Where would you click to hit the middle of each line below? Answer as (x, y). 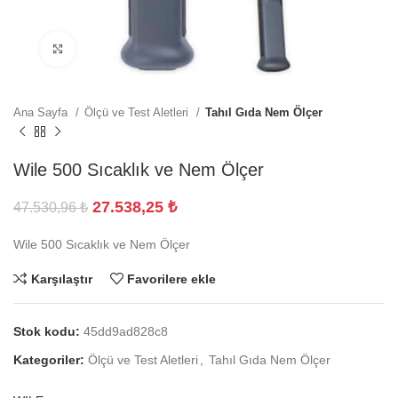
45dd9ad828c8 (126, 331)
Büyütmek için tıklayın (137, 48)
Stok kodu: (48, 331)
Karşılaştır (61, 279)
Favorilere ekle (172, 279)
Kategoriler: (49, 360)
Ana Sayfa (42, 112)
